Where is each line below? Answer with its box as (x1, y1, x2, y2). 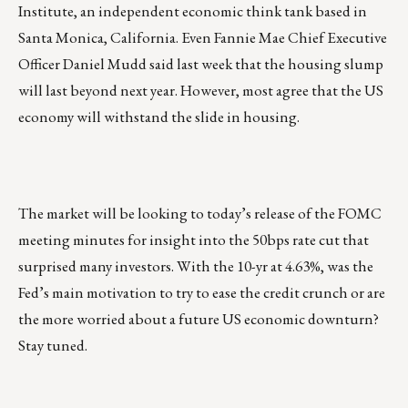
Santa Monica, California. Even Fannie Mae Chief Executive (18, 27, 387, 48)
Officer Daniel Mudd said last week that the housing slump (18, 54, 383, 75)
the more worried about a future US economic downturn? (18, 309, 379, 330)
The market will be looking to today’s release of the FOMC (18, 203, 382, 224)
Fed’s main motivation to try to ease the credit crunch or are (18, 282, 385, 303)
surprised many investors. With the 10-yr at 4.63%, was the (18, 256, 373, 277)
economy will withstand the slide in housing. (18, 107, 300, 127)
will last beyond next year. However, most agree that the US (18, 80, 383, 101)
